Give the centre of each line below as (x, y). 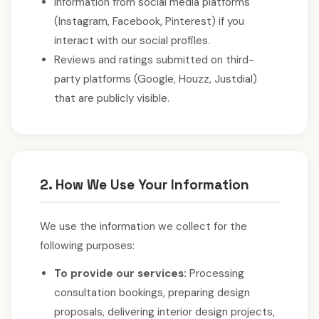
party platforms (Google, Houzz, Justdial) (156, 79)
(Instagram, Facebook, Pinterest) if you (149, 21)
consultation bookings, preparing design (152, 293)
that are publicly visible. (112, 98)
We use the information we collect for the (143, 226)
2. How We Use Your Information (145, 185)
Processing (215, 273)
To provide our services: (120, 273)
